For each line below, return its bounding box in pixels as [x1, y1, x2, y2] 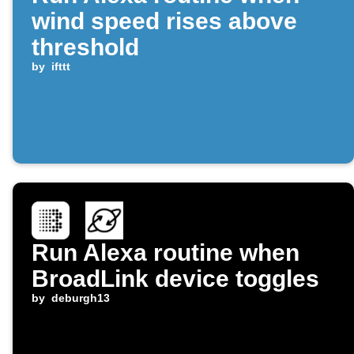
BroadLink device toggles [32, 265, 319, 292]
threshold [32, 34, 139, 61]
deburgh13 [51, 292, 110, 305]
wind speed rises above [32, 8, 297, 35]
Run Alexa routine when [32, 239, 299, 266]
